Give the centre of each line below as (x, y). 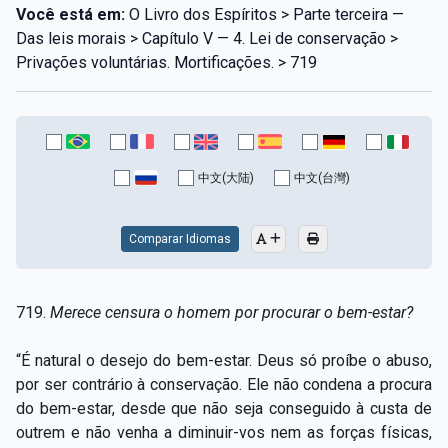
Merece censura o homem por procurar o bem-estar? (231, 312)
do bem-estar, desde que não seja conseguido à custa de (224, 408)
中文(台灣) (322, 177)
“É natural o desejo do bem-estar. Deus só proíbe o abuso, (224, 360)
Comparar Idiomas (179, 238)
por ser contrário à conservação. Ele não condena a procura (224, 384)
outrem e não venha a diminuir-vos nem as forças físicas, (224, 432)
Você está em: (70, 14)
